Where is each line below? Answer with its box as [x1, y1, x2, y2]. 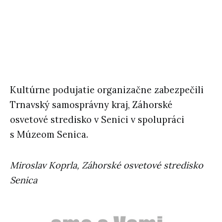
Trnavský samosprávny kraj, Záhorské [10, 99, 172, 111]
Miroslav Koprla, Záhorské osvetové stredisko [10, 160, 203, 171]
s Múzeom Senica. [10, 129, 88, 141]
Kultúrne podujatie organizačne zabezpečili [10, 84, 204, 96]
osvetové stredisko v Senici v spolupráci [10, 114, 184, 126]
